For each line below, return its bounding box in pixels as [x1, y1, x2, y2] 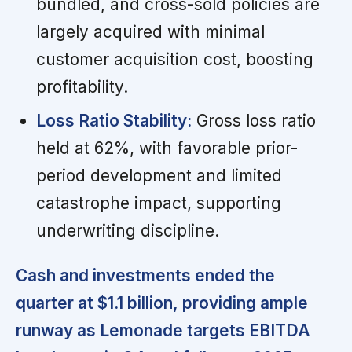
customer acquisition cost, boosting [35, 49, 313, 69]
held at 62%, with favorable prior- [35, 137, 298, 158]
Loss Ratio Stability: [35, 110, 192, 130]
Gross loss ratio [191, 110, 316, 130]
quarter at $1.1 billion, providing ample [16, 292, 308, 313]
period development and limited [35, 165, 282, 185]
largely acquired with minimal [35, 21, 265, 42]
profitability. [35, 76, 128, 97]
